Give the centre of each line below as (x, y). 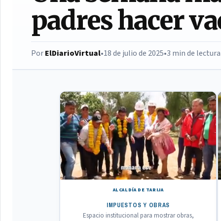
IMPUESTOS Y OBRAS (138, 205)
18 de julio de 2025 (134, 53)
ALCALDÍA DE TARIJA (138, 190)
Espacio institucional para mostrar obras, (138, 215)
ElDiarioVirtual (73, 53)
